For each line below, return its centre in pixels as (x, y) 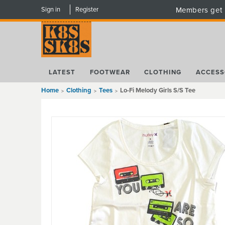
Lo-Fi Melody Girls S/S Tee (158, 91)
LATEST (62, 72)
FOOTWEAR (110, 72)
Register (87, 10)
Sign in (51, 10)
